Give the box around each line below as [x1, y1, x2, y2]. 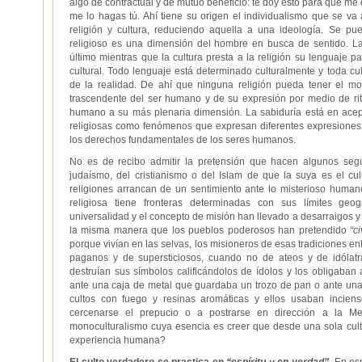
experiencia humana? [69, 335, 166, 346]
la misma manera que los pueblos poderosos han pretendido [69, 225, 351, 236]
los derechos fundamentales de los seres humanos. [69, 134, 296, 145]
